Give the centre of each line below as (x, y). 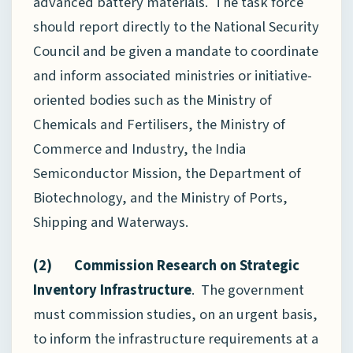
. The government (248, 290)
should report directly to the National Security (176, 27)
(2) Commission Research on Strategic (166, 266)
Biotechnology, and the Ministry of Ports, (160, 198)
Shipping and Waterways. (111, 223)
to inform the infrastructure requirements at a (176, 339)
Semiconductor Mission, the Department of (167, 174)
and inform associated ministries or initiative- (173, 76)
